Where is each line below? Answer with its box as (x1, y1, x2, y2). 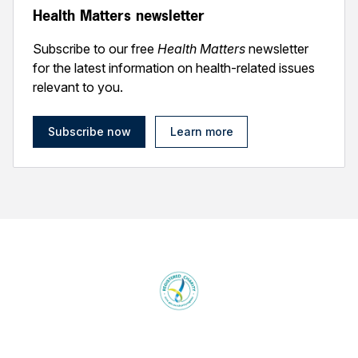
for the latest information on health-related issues (33, 60, 315, 76)
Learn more (169, 125, 233, 138)
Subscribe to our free (33, 41, 157, 57)
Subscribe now (47, 125, 131, 138)
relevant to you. (33, 79, 123, 95)
